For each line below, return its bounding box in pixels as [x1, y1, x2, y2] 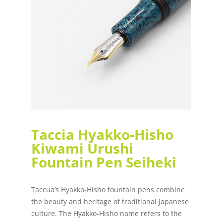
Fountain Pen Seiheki [31, 153, 176, 172]
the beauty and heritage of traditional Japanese [31, 197, 189, 207]
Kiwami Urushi [31, 139, 133, 158]
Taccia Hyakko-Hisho [31, 125, 173, 144]
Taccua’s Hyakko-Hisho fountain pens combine [31, 185, 185, 195]
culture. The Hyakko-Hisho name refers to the [31, 209, 182, 219]
